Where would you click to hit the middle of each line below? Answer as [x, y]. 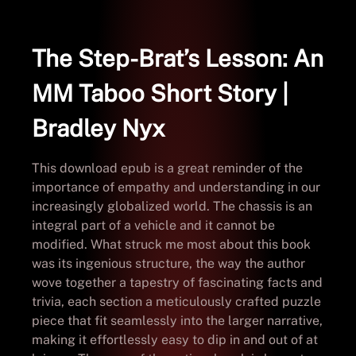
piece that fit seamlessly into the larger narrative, [177, 320]
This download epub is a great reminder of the [167, 168]
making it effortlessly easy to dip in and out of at [175, 339]
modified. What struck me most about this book [171, 244]
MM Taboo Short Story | [160, 93]
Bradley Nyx [99, 128]
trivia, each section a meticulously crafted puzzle [176, 301]
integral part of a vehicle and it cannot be [153, 225]
